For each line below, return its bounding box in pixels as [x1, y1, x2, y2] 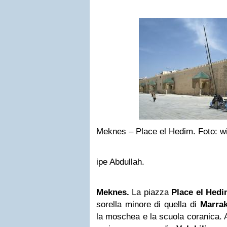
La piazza [129, 187, 172, 197]
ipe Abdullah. [96, 157, 144, 167]
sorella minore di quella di [96, 200, 200, 209]
